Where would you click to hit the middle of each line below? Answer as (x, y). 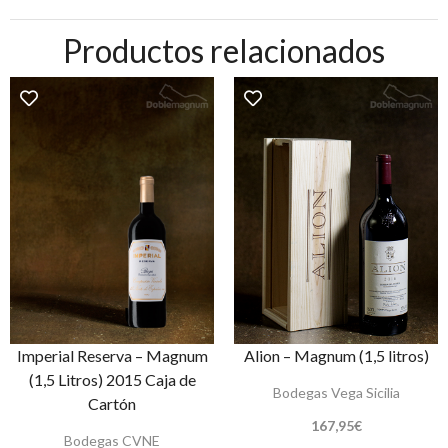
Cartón (112, 404)
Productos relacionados (224, 51)
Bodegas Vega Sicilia (336, 393)
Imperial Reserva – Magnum (112, 356)
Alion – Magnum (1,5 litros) (336, 356)
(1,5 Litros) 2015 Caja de (112, 380)
